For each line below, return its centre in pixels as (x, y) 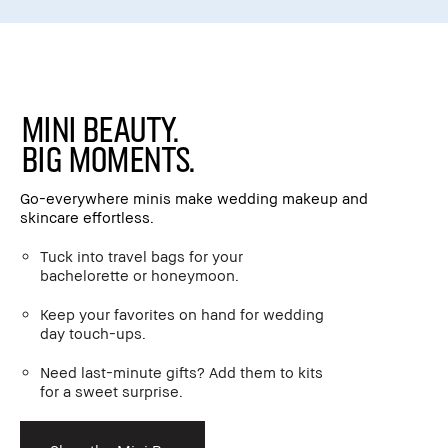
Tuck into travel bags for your (141, 255)
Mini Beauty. (98, 127)
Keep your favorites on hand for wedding (182, 313)
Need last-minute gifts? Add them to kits (181, 371)
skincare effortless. (87, 216)
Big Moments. (106, 157)
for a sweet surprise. (111, 390)
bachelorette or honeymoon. (139, 274)
